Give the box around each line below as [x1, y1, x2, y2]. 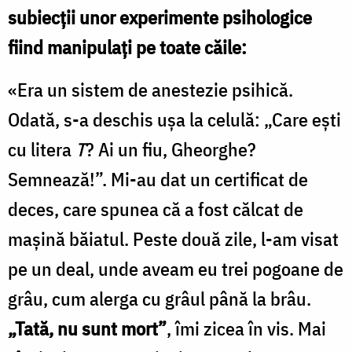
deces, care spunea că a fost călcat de [8, 196, 303, 222]
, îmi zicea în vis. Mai [167, 315, 326, 341]
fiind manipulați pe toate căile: [8, 34, 247, 60]
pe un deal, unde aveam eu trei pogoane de [8, 255, 343, 281]
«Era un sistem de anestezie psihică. [8, 76, 293, 102]
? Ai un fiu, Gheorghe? [86, 136, 256, 162]
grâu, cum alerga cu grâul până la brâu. [8, 285, 311, 311]
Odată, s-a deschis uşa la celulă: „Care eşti [8, 106, 341, 132]
